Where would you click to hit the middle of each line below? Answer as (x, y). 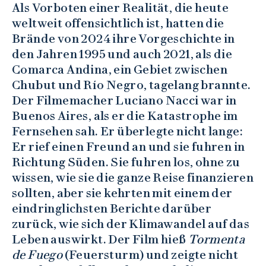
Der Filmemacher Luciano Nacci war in (124, 100)
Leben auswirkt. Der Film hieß (100, 239)
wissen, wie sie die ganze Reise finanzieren (133, 177)
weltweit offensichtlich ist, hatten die (118, 23)
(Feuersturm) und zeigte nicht (151, 254)
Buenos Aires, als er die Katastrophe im (125, 115)
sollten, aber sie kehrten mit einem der (122, 193)
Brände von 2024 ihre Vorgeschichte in (123, 38)
